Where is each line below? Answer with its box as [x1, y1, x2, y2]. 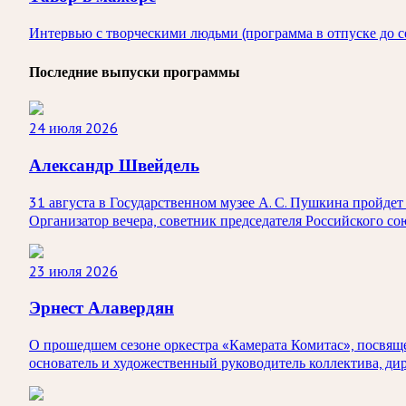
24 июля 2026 [29, 119, 118, 138]
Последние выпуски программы [29, 64, 240, 81]
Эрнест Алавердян [29, 296, 174, 319]
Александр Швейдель [29, 154, 199, 177]
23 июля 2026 [29, 261, 118, 280]
